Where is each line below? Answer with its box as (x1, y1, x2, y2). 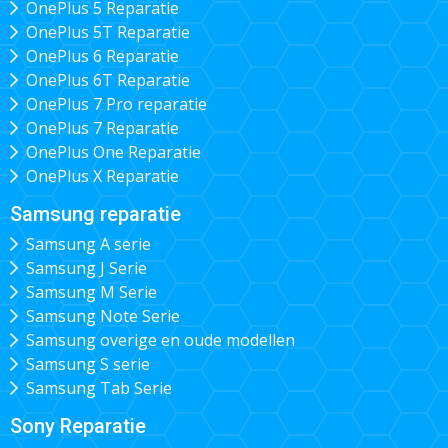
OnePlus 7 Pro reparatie (25, 92, 207, 115)
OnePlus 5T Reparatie (25, 20, 190, 43)
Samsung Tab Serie (25, 377, 172, 400)
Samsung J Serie (25, 257, 147, 280)
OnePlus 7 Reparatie (25, 116, 179, 139)
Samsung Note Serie (25, 305, 180, 328)
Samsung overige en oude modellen (25, 329, 295, 352)
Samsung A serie (25, 233, 151, 256)
